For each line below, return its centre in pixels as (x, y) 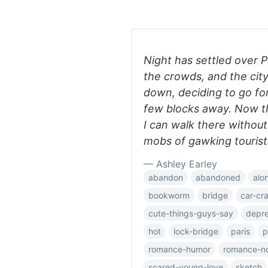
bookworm (169, 195)
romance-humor (179, 249)
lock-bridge (196, 231)
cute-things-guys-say (191, 213)
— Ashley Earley (180, 164)
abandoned (218, 177)
